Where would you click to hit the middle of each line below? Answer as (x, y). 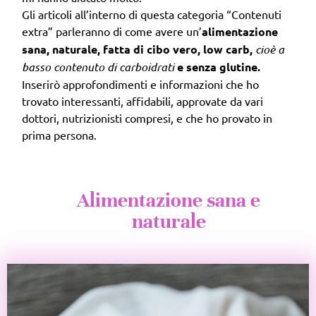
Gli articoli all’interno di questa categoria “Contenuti (152, 14)
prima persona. (59, 135)
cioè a (270, 49)
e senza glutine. (217, 67)
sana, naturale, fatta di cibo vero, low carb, (139, 49)
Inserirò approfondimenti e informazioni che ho (140, 84)
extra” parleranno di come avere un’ (112, 31)
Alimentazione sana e (169, 201)
